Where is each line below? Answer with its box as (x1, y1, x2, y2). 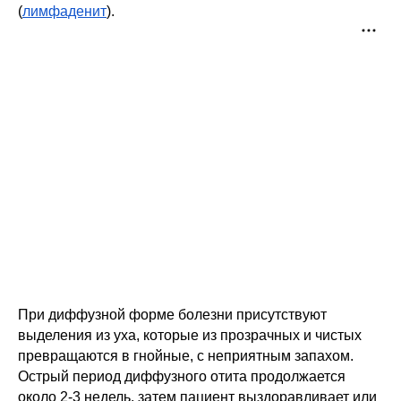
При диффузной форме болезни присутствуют (18, 306, 327, 322)
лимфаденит (22, 3, 107, 19)
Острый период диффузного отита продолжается (18, 368, 346, 384)
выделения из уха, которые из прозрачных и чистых (18, 327, 362, 343)
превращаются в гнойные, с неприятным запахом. (18, 347, 354, 363)
